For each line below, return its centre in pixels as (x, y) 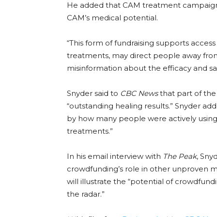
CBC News (139, 93)
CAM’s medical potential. (112, 18)
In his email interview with (115, 156)
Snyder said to (93, 93)
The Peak (180, 156)
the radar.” (86, 194)
